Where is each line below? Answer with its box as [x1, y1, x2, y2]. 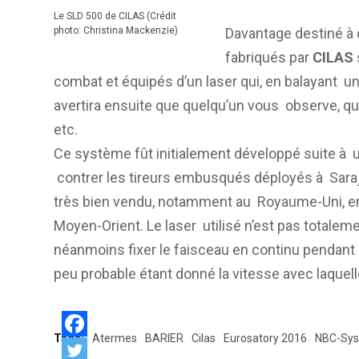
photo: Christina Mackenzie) [54, 25, 178, 36]
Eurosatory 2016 [224, 332, 307, 345]
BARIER [145, 332, 184, 345]
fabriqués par [224, 49, 313, 66]
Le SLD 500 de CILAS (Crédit [54, 10, 176, 22]
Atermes [92, 332, 137, 345]
